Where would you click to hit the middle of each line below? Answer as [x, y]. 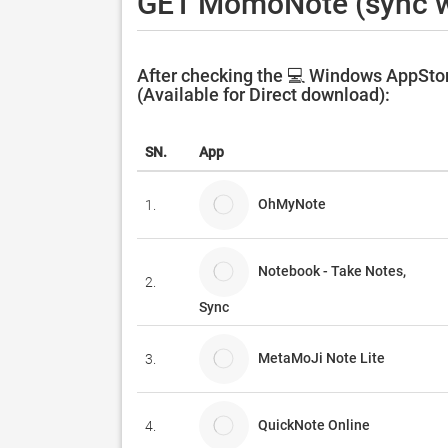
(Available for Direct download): [263, 94]
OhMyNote [296, 203]
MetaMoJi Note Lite [321, 357]
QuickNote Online [314, 424]
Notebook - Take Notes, [332, 270]
